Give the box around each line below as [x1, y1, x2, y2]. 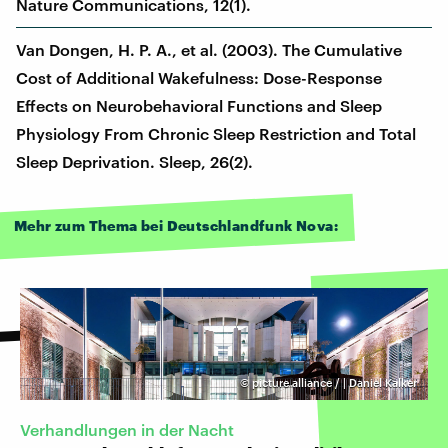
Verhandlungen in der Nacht [20, 419, 234, 439]
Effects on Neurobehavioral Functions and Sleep [16, 95, 382, 115]
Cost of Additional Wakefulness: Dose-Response [16, 67, 382, 87]
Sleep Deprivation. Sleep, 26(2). [16, 151, 253, 171]
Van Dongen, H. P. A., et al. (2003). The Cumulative [16, 39, 402, 59]
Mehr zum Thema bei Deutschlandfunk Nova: [14, 216, 338, 234]
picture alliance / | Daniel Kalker [252, 375, 417, 389]
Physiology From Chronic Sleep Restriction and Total [16, 123, 416, 143]
